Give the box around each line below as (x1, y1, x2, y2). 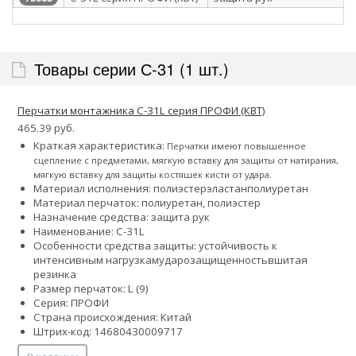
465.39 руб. (17, 120, 75, 135)
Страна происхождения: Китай (33, 309, 192, 324)
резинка (33, 266, 76, 281)
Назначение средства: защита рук (33, 209, 210, 224)
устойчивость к (199, 238, 277, 253)
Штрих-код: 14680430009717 (33, 323, 183, 339)
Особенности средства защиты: (33, 238, 199, 253)
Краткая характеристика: (33, 137, 167, 153)
